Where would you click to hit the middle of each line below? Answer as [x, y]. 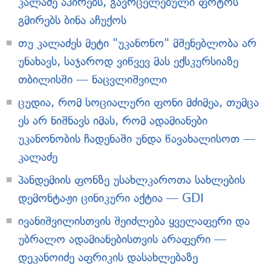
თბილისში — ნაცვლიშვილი [93, 80]
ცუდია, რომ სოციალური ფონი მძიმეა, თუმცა [139, 103]
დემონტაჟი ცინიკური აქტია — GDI [111, 198]
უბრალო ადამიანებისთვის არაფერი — [122, 240]
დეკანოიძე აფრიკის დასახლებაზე [108, 258]
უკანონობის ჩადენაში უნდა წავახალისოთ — [137, 139]
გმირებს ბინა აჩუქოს [72, 21]
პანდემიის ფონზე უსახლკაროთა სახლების [132, 180]
